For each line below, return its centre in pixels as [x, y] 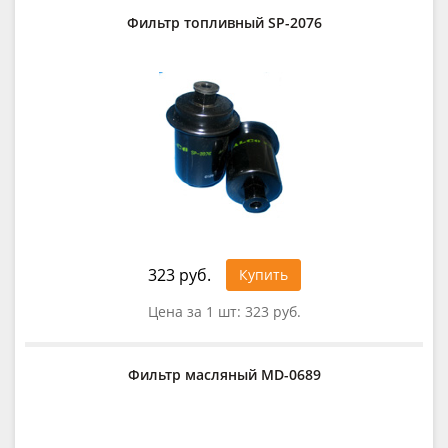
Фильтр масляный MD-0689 [224, 374]
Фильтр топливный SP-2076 [224, 22]
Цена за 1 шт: [196, 311]
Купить [263, 274]
